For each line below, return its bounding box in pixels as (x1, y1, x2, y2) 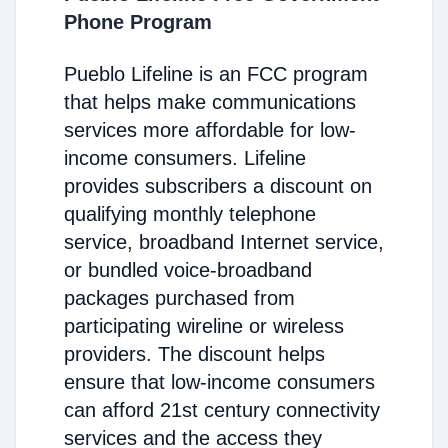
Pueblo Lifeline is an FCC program (64, 63, 368, 85)
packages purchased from (64, 287, 295, 309)
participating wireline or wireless (64, 315, 344, 337)
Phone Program (64, 11, 212, 33)
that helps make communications (64, 91, 356, 113)
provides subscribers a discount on (64, 175, 372, 197)
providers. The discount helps (64, 343, 325, 365)
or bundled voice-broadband (64, 259, 312, 281)
